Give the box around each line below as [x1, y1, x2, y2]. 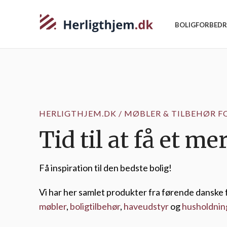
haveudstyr [124, 201, 169, 212]
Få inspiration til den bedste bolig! [39, 162, 172, 173]
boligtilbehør [70, 201, 120, 212]
